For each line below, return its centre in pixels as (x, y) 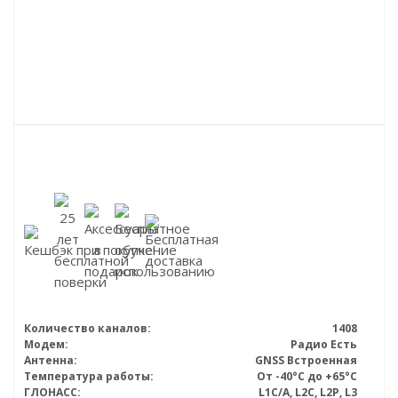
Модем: (46, 345)
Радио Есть (324, 345)
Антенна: (51, 361)
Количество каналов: (88, 329)
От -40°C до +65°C (307, 377)
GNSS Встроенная (306, 361)
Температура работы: (89, 377)
